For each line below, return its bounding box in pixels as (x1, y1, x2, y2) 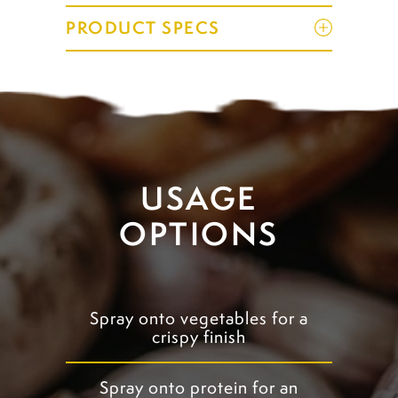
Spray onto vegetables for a (90, 306, 308, 330)
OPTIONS (119, 211, 279, 255)
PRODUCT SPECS (66, 15, 220, 39)
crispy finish (152, 325, 246, 349)
